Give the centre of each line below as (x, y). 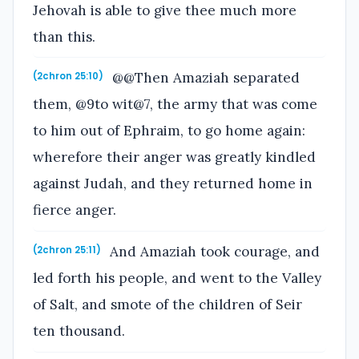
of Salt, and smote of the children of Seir (167, 304)
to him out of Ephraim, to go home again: (169, 131)
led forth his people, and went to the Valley (177, 278)
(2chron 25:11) (67, 250)
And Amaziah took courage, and (213, 251)
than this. (64, 36)
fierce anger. (75, 210)
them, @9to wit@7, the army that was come (175, 105)
